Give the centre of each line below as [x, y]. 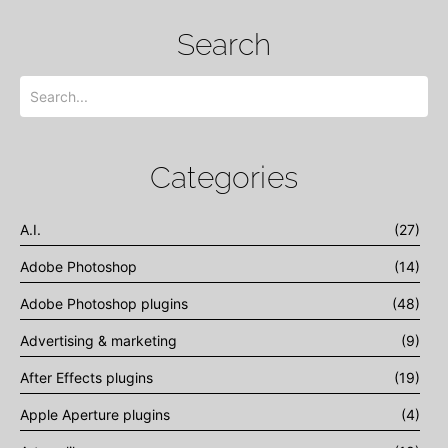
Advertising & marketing [98, 341]
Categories [224, 178]
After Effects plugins [86, 378]
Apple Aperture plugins [95, 415]
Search [224, 45]
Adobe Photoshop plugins [104, 304]
